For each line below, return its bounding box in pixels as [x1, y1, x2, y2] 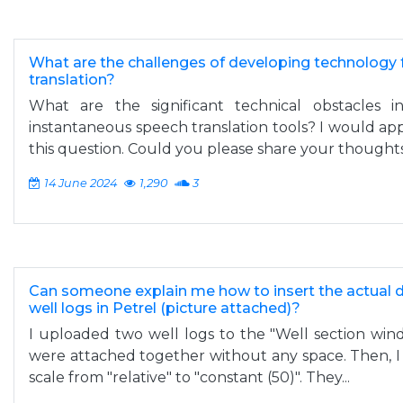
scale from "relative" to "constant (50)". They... [29, 369, 350, 386]
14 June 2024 [44, 176, 117, 190]
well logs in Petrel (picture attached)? [29, 300, 300, 317]
